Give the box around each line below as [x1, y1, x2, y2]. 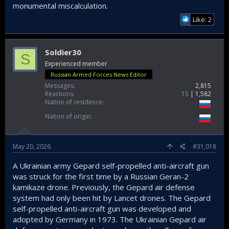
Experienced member [45, 59, 107, 68]
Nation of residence [45, 98, 102, 107]
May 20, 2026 [13, 142, 51, 151]
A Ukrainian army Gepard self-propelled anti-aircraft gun [13, 161, 209, 171]
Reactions [45, 89, 73, 99]
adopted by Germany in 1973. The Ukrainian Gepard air [13, 214, 207, 225]
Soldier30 [45, 47, 81, 58]
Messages [45, 81, 74, 90]
